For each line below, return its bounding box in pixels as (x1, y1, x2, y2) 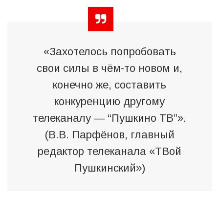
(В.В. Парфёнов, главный (44, 128, 175, 141)
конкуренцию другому (54, 95, 165, 108)
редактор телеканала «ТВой (38, 145, 181, 157)
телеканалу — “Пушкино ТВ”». (33, 111, 186, 124)
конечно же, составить (53, 78, 166, 91)
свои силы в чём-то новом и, (37, 62, 182, 74)
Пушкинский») (74, 161, 145, 174)
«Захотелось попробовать (43, 45, 176, 58)
